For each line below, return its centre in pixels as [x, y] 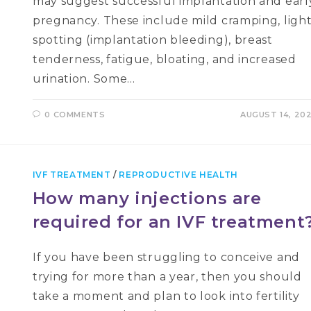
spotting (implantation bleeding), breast [152, 40]
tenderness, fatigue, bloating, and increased [164, 59]
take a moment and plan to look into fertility [166, 296]
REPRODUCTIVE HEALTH [178, 175]
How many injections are [147, 198]
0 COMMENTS [75, 115]
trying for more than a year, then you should [167, 277]
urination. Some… [84, 79]
